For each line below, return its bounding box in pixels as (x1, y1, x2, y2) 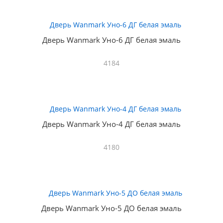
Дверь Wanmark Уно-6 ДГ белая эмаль (42, 35, 181, 45)
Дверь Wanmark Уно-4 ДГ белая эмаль (42, 119, 181, 129)
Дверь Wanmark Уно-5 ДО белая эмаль (41, 203, 182, 213)
